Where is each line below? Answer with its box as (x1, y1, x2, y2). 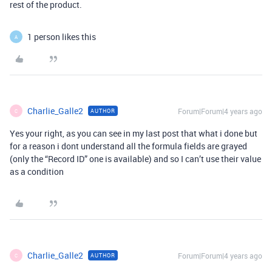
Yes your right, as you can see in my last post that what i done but (10, 127, 257, 140)
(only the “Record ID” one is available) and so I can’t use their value (10, 153, 261, 165)
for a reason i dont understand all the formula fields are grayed (10, 140, 247, 152)
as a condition (10, 166, 64, 178)
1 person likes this (27, 31, 96, 43)
